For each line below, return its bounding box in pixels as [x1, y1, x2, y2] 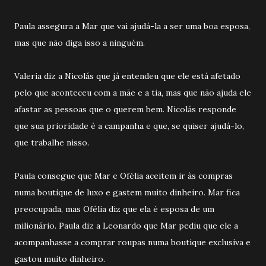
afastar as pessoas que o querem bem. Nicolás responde [14, 103, 236, 115]
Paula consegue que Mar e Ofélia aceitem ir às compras [14, 170, 233, 181]
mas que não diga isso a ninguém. [14, 37, 147, 48]
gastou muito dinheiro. [14, 253, 107, 264]
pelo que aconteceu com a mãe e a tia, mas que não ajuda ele [14, 87, 251, 98]
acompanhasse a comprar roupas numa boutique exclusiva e [14, 236, 251, 248]
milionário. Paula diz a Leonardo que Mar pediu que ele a [14, 220, 238, 231]
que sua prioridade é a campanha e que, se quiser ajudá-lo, [14, 120, 244, 131]
